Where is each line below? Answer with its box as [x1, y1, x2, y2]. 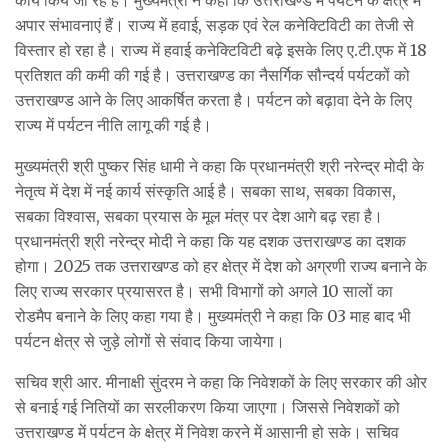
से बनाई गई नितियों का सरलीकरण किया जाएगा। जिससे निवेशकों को [15, 396, 400, 417]
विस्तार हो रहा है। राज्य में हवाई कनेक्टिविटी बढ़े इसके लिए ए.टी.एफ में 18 [15, 39, 427, 60]
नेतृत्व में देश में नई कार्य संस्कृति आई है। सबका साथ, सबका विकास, [15, 180, 396, 201]
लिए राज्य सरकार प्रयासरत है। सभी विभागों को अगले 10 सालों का [15, 280, 393, 301]
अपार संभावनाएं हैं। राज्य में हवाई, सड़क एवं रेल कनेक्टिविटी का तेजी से [15, 14, 414, 35]
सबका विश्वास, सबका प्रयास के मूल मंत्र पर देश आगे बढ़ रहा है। [15, 205, 383, 226]
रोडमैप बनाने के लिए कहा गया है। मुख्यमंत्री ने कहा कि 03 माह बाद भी [15, 305, 411, 326]
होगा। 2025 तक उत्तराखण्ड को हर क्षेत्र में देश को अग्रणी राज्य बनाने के [15, 255, 427, 276]
